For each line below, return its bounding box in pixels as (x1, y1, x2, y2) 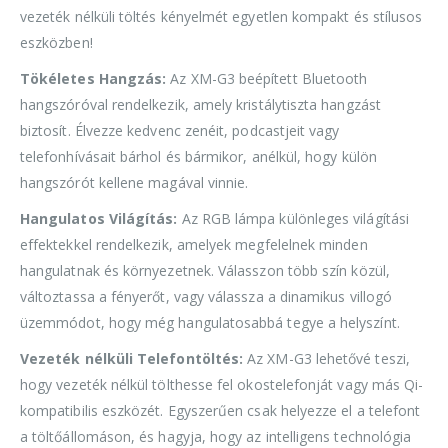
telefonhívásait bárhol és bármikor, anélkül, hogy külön (20, 146, 377, 166)
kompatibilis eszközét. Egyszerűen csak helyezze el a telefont (20, 400, 421, 420)
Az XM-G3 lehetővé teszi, (243, 348, 410, 368)
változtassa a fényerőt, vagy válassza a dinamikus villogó (20, 286, 392, 306)
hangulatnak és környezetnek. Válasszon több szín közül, (20, 260, 390, 280)
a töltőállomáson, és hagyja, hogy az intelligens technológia (20, 426, 412, 446)
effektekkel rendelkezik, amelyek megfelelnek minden (20, 234, 368, 254)
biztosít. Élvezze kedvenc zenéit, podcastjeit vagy (20, 120, 340, 140)
